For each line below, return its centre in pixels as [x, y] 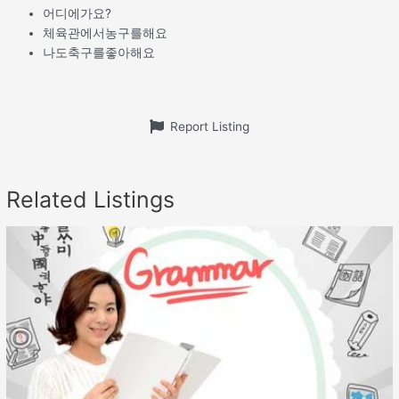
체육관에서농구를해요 [106, 33]
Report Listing [209, 127]
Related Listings [91, 199]
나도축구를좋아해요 [99, 52]
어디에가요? [77, 13]
